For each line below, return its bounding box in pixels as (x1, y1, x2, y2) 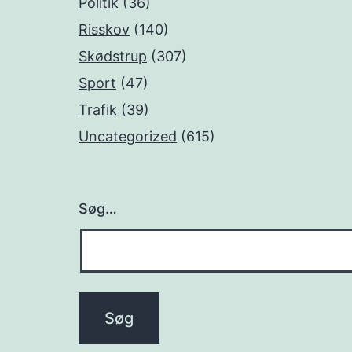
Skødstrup (79, 48, 147, 65)
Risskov (79, 21, 130, 38)
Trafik (79, 101, 117, 119)
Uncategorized (79, 128, 177, 145)
